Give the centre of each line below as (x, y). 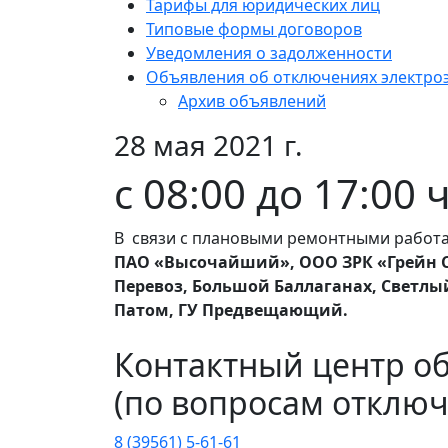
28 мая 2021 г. (208, 145)
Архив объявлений (252, 101)
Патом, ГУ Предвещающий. (231, 310)
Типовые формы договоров (254, 29)
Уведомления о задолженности (269, 53)
